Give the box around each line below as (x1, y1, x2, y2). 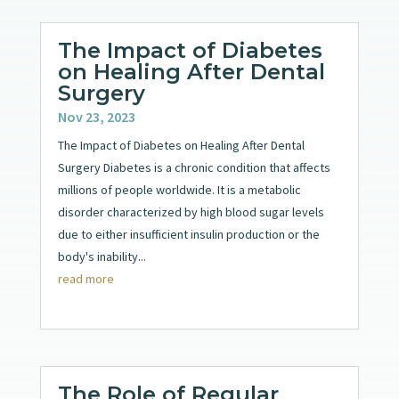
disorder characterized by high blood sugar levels (57, 203, 324, 220)
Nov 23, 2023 (57, 107, 135, 126)
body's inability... (57, 248, 146, 265)
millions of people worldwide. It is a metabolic (57, 181, 301, 198)
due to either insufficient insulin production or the (57, 225, 320, 242)
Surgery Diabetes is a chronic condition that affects (57, 159, 330, 175)
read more (57, 270, 114, 287)
